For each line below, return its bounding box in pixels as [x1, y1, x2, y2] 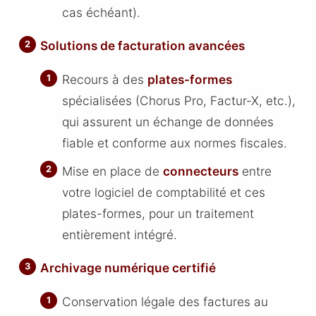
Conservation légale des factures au [61, 293, 268, 309]
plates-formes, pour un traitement [61, 205, 254, 221]
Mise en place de [61, 163, 163, 178]
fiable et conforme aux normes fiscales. [61, 135, 287, 150]
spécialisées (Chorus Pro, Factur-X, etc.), [61, 93, 296, 108]
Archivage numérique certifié [40, 260, 217, 276]
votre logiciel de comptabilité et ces [61, 184, 265, 200]
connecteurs [162, 163, 238, 178]
